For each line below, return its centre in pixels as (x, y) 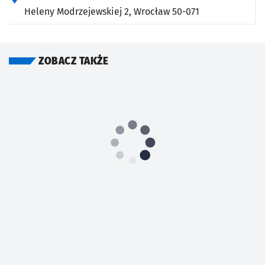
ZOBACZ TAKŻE (73, 62)
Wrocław (152, 12)
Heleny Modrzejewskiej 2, (79, 12)
